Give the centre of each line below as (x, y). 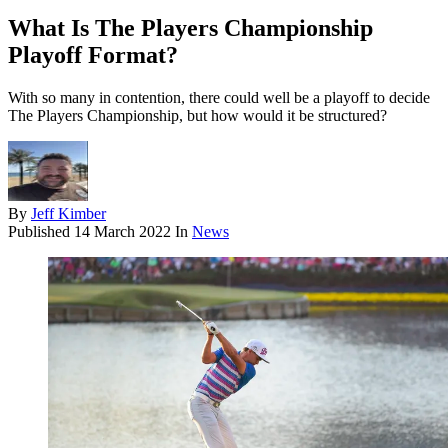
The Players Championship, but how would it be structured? (197, 116)
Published (41, 232)
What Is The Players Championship (190, 28)
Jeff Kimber (68, 214)
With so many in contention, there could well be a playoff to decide (219, 98)
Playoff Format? (93, 55)
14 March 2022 (122, 232)
